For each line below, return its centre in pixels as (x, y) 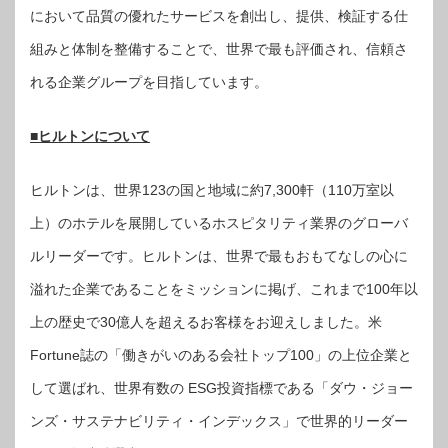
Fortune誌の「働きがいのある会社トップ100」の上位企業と (221, 354)
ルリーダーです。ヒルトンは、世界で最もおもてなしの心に (219, 255)
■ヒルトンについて (90, 135)
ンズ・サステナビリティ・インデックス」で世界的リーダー (219, 420)
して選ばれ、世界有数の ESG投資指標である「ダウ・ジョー (221, 387)
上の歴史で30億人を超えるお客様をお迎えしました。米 (206, 321)
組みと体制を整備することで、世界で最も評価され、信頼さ (219, 48)
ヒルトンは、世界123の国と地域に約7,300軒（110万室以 (212, 189)
